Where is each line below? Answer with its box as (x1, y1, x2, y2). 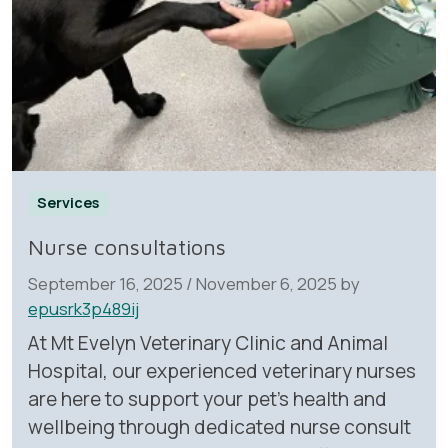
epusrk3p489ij (28, 296, 139, 320)
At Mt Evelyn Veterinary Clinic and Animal (28, 329, 388, 356)
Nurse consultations (28, 233, 226, 260)
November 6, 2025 (196, 271, 337, 295)
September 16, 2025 (28, 271, 183, 295)
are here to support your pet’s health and (28, 385, 387, 412)
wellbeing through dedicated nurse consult (28, 413, 411, 440)
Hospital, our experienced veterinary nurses (28, 357, 416, 384)
